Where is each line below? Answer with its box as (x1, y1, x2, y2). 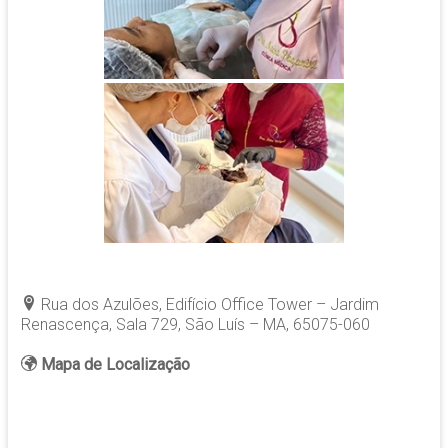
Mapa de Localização (40, 355, 190, 375)
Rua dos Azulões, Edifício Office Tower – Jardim (40, 295, 379, 315)
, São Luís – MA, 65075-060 (177, 315, 370, 335)
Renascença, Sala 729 (20, 315, 178, 335)
